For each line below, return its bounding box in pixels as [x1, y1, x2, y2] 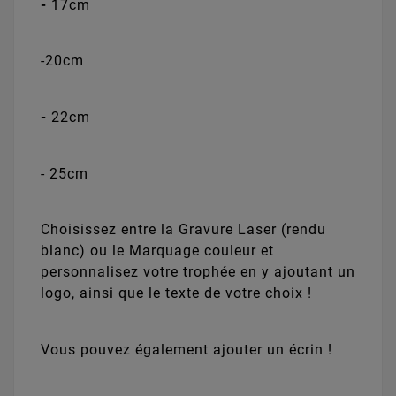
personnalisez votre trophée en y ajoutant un [41, 263, 355, 281]
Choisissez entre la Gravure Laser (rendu [41, 221, 326, 239]
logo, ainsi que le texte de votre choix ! [41, 285, 312, 302]
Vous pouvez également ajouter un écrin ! [41, 341, 332, 359]
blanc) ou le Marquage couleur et [41, 242, 274, 260]
